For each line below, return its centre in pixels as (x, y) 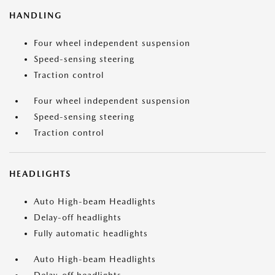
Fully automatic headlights (91, 233)
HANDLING (36, 15)
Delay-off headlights (78, 217)
